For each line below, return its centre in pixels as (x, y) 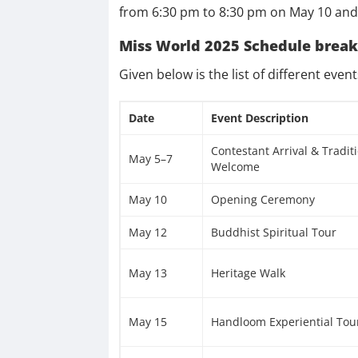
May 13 (147, 272)
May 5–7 (150, 158)
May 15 (147, 321)
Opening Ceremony (263, 199)
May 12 (147, 232)
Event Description (259, 117)
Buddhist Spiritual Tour (273, 232)
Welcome (235, 166)
